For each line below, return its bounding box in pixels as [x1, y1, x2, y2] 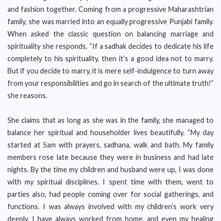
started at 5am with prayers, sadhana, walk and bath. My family [7, 141, 214, 149]
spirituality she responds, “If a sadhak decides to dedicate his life [7, 42, 214, 50]
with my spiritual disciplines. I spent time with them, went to [7, 178, 214, 186]
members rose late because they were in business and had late [7, 153, 214, 161]
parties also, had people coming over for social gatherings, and [7, 190, 214, 198]
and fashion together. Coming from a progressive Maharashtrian [7, 5, 214, 13]
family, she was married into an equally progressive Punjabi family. [7, 17, 214, 26]
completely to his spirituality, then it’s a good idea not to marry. [7, 54, 214, 63]
